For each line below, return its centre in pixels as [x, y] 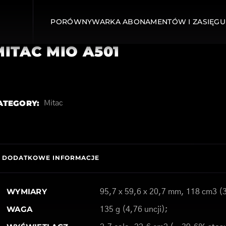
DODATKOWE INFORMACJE [51, 158]
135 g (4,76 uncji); [134, 209]
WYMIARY [27, 191]
